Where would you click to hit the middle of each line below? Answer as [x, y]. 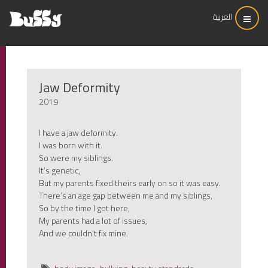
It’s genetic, [60, 170]
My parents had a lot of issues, [93, 221]
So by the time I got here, [84, 208]
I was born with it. [71, 145]
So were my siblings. [76, 158]
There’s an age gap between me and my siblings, [126, 196]
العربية [223, 17]
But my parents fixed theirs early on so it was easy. [130, 183]
